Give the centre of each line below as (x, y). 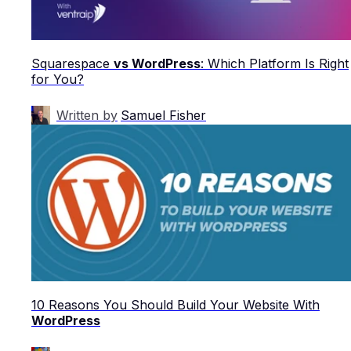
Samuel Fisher (163, 115)
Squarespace (72, 63)
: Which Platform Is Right (275, 63)
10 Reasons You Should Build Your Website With (175, 304)
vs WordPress (157, 63)
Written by (87, 115)
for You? (58, 79)
